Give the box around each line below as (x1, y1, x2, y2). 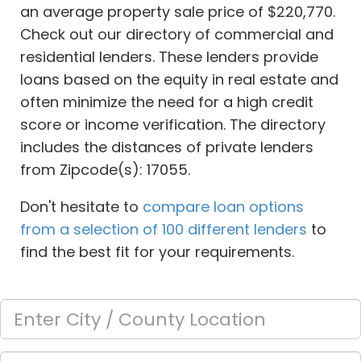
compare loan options (143, 197, 304, 218)
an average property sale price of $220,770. (20, 2, 335, 23)
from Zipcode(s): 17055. (20, 160, 190, 180)
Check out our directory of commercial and (20, 24, 334, 45)
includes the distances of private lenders (20, 137, 313, 158)
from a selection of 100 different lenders (20, 219, 307, 240)
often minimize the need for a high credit (20, 92, 313, 113)
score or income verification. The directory (20, 114, 326, 135)
